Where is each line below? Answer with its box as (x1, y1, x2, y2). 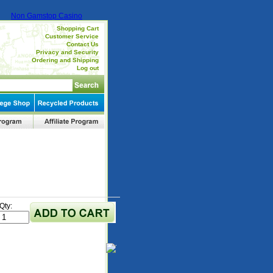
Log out (76, 65, 99, 71)
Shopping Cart (56, 25, 99, 32)
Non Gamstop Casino (11, 12, 82, 20)
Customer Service (44, 33, 99, 40)
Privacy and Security (35, 49, 99, 55)
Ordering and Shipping (31, 57, 99, 63)
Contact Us (66, 41, 99, 48)
